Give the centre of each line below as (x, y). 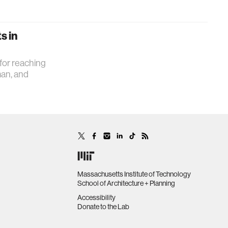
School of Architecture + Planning (126, 183)
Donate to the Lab (103, 206)
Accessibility (96, 197)
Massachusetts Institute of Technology (134, 174)
